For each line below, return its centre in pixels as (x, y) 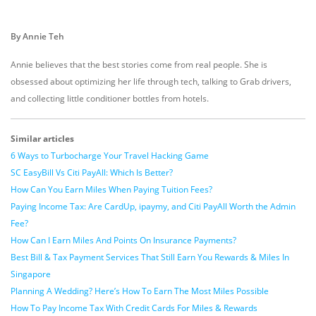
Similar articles (42, 139)
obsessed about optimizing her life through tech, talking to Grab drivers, (151, 81)
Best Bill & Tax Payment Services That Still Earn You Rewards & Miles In (150, 257)
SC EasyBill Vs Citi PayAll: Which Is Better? (92, 172)
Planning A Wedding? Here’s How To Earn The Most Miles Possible (140, 291)
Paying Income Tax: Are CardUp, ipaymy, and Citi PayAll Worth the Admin (153, 206)
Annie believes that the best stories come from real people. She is (139, 65)
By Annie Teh (37, 36)
